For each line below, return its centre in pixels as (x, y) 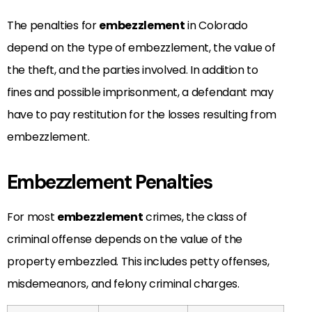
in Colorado (216, 25)
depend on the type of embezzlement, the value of (141, 47)
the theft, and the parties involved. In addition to (133, 70)
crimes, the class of (195, 217)
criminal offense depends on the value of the (125, 239)
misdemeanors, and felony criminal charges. (123, 283)
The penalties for (53, 25)
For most (32, 217)
